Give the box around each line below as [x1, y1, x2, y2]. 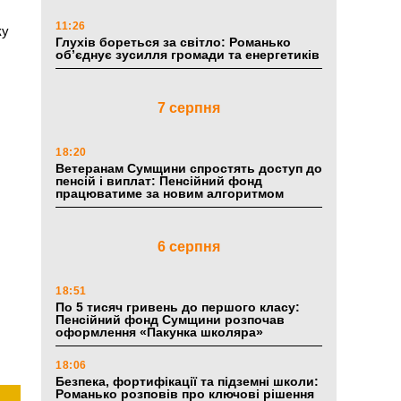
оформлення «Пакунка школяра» [55, 325, 263, 340]
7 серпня [158, 100, 220, 116]
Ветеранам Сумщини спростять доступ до [55, 161, 322, 176]
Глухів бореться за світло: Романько [55, 35, 291, 50]
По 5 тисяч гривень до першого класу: [55, 300, 300, 315]
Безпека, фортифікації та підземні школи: [55, 374, 319, 389]
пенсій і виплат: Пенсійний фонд [55, 174, 262, 189]
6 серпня [158, 239, 220, 255]
